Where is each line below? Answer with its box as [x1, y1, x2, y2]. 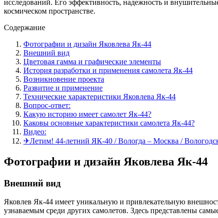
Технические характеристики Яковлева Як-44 [23, 92, 176, 101]
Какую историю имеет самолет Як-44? [23, 109, 151, 118]
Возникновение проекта [23, 74, 104, 83]
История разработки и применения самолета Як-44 [23, 66, 193, 74]
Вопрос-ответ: [23, 101, 71, 109]
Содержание [4, 23, 45, 32]
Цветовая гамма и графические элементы [23, 57, 161, 66]
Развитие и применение [23, 83, 103, 92]
